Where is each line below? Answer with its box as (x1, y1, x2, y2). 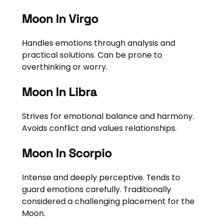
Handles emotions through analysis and (21, 37, 175, 49)
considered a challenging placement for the (21, 196, 195, 208)
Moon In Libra (21, 84, 97, 100)
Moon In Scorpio (21, 145, 111, 161)
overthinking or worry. (21, 61, 108, 73)
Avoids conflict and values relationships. (21, 122, 177, 134)
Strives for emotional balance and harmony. (21, 111, 194, 122)
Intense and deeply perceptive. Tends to (21, 172, 180, 184)
